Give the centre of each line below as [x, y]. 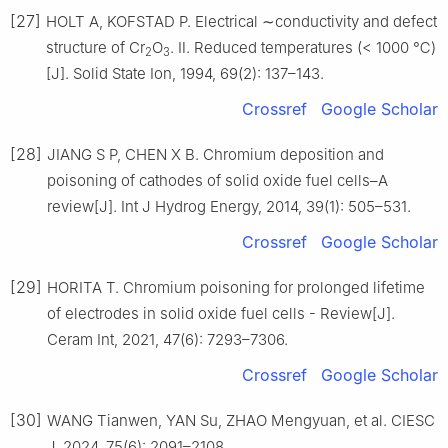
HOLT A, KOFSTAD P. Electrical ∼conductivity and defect [241, 22]
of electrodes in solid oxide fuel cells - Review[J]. [221, 314]
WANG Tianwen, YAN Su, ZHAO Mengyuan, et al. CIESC [241, 421]
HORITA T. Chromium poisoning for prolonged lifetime [236, 288]
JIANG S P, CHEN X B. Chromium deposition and [215, 155]
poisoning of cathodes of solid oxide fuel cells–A [217, 181]
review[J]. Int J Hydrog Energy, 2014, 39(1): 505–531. [229, 207]
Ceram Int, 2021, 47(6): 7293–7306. [167, 340]
